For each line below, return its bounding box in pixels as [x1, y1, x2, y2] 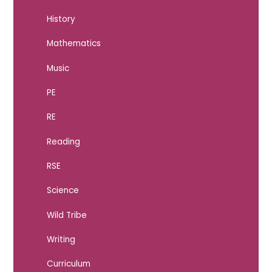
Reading [46, 135, 80, 148]
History [46, 13, 75, 25]
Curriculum [46, 258, 90, 270]
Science [46, 185, 79, 197]
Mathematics [46, 38, 101, 50]
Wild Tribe [46, 209, 87, 221]
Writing [46, 233, 75, 245]
